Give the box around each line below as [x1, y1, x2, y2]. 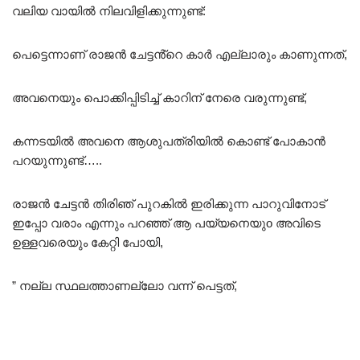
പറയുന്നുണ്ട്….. [12, 153, 102, 167]
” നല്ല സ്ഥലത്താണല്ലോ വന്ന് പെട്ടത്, [12, 278, 237, 292]
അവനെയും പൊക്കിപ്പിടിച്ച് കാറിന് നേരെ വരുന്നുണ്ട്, [12, 90, 307, 104]
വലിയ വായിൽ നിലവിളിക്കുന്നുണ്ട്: [12, 3, 206, 18]
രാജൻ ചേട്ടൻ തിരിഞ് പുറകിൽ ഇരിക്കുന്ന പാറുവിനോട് [12, 196, 325, 211]
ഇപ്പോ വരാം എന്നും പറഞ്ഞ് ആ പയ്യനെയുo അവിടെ [12, 215, 321, 230]
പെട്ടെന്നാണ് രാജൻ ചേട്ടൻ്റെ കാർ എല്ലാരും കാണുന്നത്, [12, 47, 347, 61]
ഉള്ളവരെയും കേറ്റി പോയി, [12, 235, 163, 249]
